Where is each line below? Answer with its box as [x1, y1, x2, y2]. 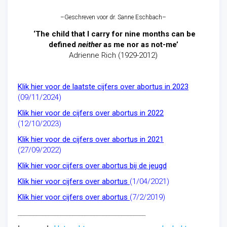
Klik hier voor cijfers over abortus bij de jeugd [18, 161, 167, 170]
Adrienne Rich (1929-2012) [69, 51, 158, 60]
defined [48, 40, 78, 49]
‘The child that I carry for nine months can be [31, 29, 196, 39]
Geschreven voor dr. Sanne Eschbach [64, 14, 163, 21]
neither [78, 40, 101, 49]
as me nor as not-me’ [101, 40, 178, 49]
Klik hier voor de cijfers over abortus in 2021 [18, 135, 164, 144]
